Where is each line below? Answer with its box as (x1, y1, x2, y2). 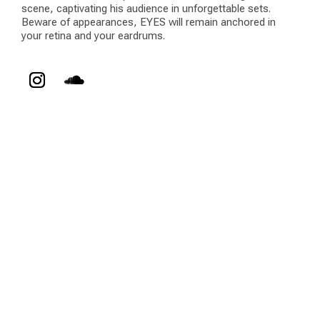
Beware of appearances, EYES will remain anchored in (21, 16, 276, 29)
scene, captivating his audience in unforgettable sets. (21, 2, 271, 16)
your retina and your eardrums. (21, 29, 165, 43)
